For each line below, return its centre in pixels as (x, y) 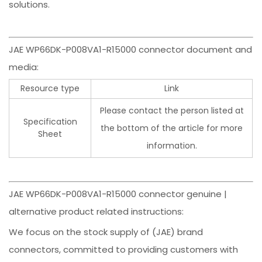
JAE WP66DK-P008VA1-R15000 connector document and (131, 49)
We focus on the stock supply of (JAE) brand (106, 232)
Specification (50, 121)
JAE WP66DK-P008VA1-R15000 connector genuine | (118, 194)
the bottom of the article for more (172, 128)
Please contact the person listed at (172, 110)
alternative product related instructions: (96, 211)
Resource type (50, 88)
